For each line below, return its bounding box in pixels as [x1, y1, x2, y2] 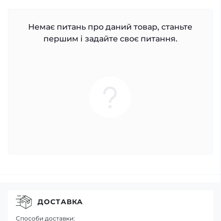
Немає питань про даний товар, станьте [28, 22, 192, 32]
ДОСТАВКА [37, 197, 83, 206]
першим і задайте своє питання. [43, 34, 178, 43]
